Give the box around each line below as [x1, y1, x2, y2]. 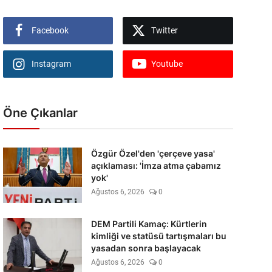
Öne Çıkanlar [2, 106, 78, 120]
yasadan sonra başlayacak [90, 243, 201, 253]
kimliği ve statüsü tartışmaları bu [90, 231, 226, 241]
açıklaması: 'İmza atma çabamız [90, 160, 221, 171]
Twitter [151, 25, 178, 35]
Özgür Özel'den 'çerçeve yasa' [90, 148, 215, 158]
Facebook [31, 25, 69, 35]
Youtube [151, 59, 183, 69]
